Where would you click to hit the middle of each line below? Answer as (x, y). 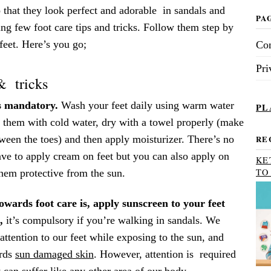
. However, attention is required (165, 254)
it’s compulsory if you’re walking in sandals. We (112, 220)
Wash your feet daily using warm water (146, 105)
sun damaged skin (54, 254)
